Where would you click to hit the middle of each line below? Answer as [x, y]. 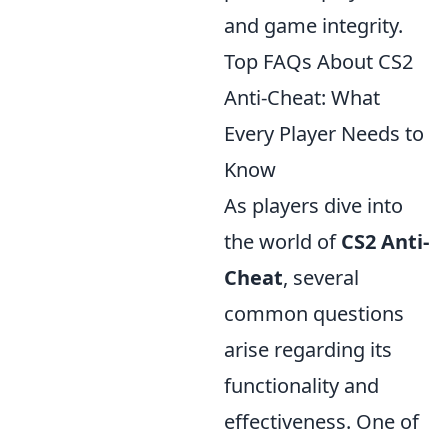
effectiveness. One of [321, 421]
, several [321, 277]
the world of [282, 241]
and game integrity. [313, 25]
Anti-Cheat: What [302, 97]
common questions [314, 313]
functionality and [301, 385]
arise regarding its [308, 349]
